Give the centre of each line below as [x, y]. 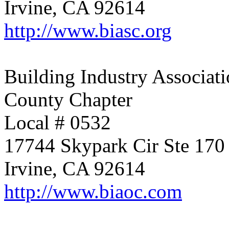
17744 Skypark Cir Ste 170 [114, 145]
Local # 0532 [58, 122]
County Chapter [68, 99]
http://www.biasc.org [88, 30]
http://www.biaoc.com [93, 191]
